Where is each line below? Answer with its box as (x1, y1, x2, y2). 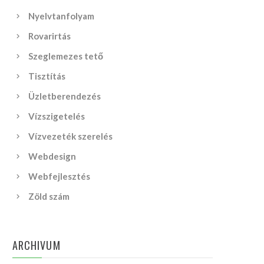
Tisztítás (28, 71, 66, 81)
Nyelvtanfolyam (28, 11, 95, 21)
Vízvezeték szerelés (28, 131, 113, 141)
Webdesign (28, 151, 77, 161)
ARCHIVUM (12, 237, 61, 253)
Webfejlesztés (28, 171, 91, 181)
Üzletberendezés (28, 91, 101, 101)
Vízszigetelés (28, 111, 85, 121)
